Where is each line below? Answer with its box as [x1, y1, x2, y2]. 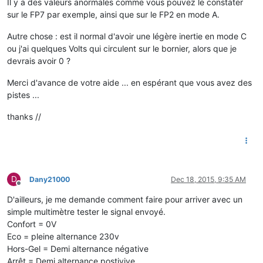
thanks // [7, 111, 41, 122]
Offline [18, 183, 40, 192]
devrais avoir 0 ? [7, 55, 70, 66]
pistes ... [7, 89, 39, 100]
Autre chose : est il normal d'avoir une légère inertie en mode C [7, 31, 247, 41]
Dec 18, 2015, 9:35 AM [171, 174, 246, 184]
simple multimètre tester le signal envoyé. [7, 206, 166, 217]
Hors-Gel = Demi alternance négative [7, 243, 149, 254]
